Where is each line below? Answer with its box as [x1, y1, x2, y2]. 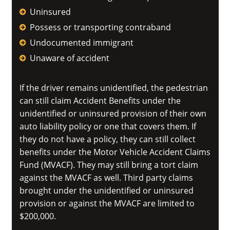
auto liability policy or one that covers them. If [19, 121, 196, 132]
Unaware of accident [29, 52, 109, 64]
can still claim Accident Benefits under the [19, 95, 181, 106]
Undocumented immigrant [29, 37, 133, 48]
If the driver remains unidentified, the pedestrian [19, 82, 208, 93]
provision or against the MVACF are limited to [19, 198, 195, 209]
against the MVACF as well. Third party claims [19, 172, 193, 183]
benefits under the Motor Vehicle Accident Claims [19, 146, 210, 158]
